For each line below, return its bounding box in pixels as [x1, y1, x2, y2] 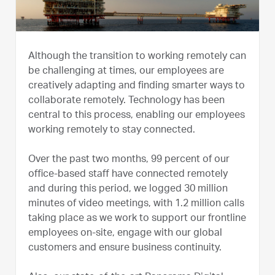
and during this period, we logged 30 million [28, 184, 228, 195]
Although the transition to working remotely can [28, 52, 246, 62]
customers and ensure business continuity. [28, 243, 222, 254]
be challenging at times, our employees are [28, 66, 224, 77]
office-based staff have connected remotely [28, 169, 228, 180]
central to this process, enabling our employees [28, 110, 245, 121]
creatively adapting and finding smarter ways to [28, 81, 245, 91]
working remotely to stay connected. [28, 125, 200, 136]
